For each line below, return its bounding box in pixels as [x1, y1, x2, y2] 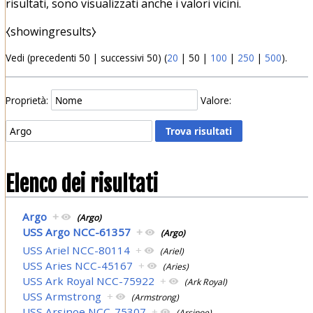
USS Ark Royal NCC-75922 [22, 274, 155, 289]
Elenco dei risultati [5, 170, 158, 198]
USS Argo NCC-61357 [22, 224, 131, 239]
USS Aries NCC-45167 [22, 259, 133, 273]
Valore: [201, 93, 232, 107]
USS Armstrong [22, 289, 102, 304]
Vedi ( [5, 51, 30, 65]
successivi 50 [100, 51, 158, 65]
